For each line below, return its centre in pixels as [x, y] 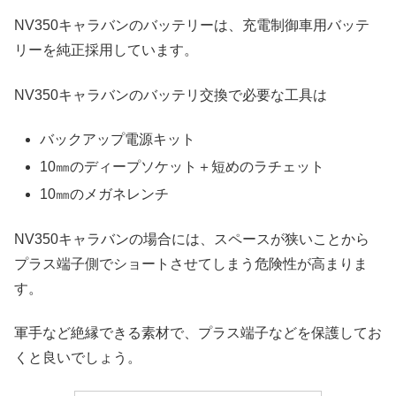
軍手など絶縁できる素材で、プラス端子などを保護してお [198, 333]
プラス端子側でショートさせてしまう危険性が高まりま [191, 263]
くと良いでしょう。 [78, 358]
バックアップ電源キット [118, 140]
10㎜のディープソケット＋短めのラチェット [183, 167]
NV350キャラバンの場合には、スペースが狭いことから [192, 239]
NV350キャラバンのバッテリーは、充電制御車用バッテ [192, 26]
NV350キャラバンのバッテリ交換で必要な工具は [171, 95]
